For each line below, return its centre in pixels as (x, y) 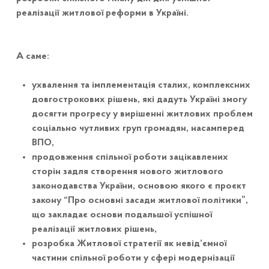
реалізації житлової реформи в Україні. (102, 14)
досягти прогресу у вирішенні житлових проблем (142, 114)
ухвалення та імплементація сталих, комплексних (141, 86)
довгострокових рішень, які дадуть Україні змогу (139, 100)
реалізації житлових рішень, (94, 230)
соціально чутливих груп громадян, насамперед (138, 129)
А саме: (32, 57)
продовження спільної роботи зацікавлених (130, 158)
